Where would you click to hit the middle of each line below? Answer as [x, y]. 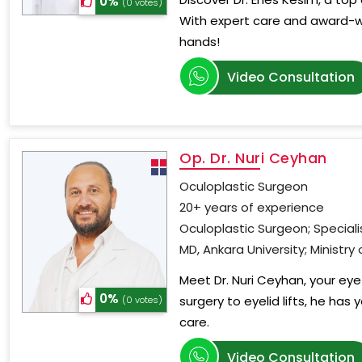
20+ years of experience [252, 207]
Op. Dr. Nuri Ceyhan [253, 158]
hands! [200, 42]
